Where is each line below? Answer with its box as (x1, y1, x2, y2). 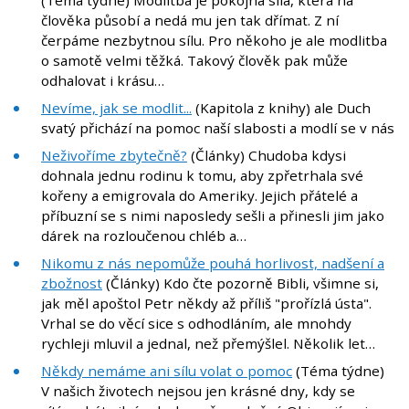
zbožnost (41, 274, 102, 293)
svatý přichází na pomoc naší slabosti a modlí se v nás (41, 119, 394, 138)
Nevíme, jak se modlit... (41, 99, 192, 118)
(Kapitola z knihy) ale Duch (192, 99, 371, 118)
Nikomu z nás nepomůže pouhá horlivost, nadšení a (41, 254, 384, 273)
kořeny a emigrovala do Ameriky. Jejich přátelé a (41, 186, 358, 205)
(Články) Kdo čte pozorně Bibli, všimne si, (102, 274, 379, 293)
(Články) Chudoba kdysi (187, 146, 346, 165)
